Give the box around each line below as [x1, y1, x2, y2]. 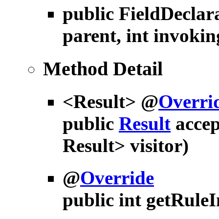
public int [63, 189, 146, 211]
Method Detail [43, 57, 163, 80]
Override [80, 167, 154, 189]
